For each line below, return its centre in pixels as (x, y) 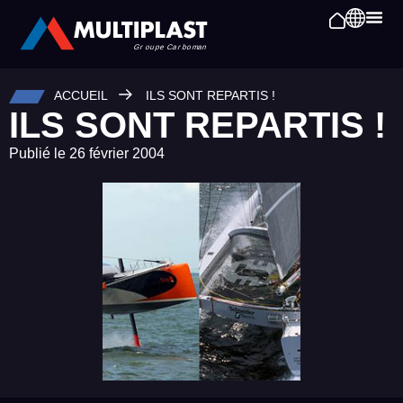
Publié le (37, 154)
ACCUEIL (81, 96)
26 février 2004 (117, 154)
